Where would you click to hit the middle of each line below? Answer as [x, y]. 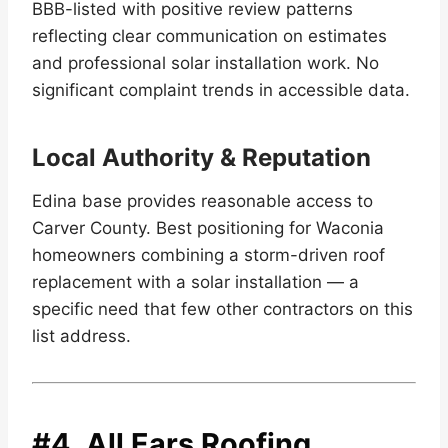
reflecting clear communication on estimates [209, 35]
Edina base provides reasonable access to [202, 200]
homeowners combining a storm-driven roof [208, 254]
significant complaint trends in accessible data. [221, 89]
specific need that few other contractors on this [222, 308]
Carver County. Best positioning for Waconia [208, 227]
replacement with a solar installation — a [195, 281]
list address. [81, 335]
